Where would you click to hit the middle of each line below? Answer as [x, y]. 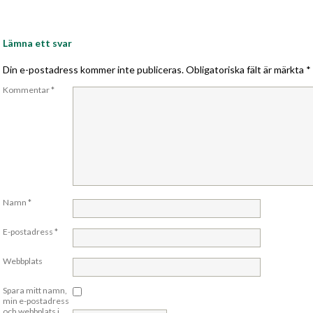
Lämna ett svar [37, 43]
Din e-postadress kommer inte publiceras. [93, 70]
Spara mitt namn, [35, 290]
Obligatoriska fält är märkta [246, 70]
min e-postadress [36, 301]
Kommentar [27, 90]
